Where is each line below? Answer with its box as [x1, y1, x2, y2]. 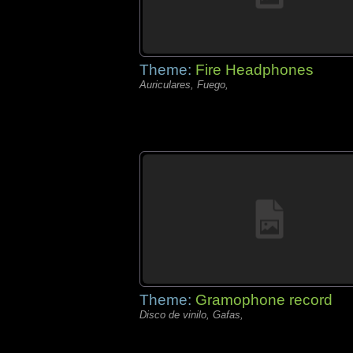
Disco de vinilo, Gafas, [139, 309, 243, 321]
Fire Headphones [195, 61, 314, 78]
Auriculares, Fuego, [139, 79, 229, 91]
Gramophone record [195, 292, 333, 308]
